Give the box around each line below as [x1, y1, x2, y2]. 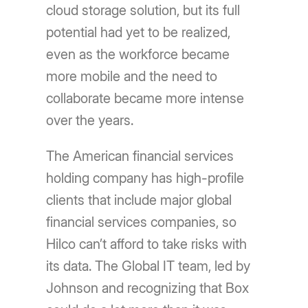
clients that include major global [46, 192, 232, 208]
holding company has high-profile [46, 170, 245, 186]
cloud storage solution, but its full [46, 2, 241, 19]
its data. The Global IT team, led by [46, 258, 251, 274]
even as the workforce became [46, 46, 230, 63]
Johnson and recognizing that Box [46, 280, 250, 296]
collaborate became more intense [46, 90, 245, 107]
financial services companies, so [46, 214, 237, 230]
